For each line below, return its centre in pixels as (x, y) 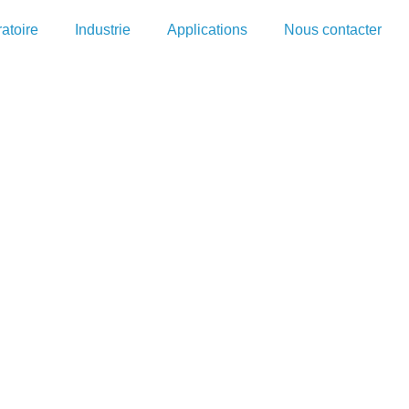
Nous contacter (333, 30)
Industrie (103, 30)
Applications (207, 30)
